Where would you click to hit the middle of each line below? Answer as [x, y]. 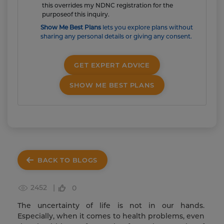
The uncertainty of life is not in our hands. [111, 206]
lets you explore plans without [147, 27]
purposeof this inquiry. [76, 14]
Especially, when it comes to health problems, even [111, 216]
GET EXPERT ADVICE [112, 65]
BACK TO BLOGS [67, 160]
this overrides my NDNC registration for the [107, 5]
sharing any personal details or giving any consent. [116, 36]
